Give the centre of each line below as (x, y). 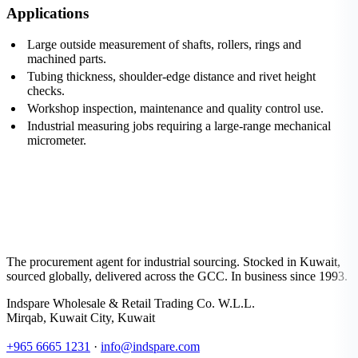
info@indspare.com (150, 347)
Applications (48, 13)
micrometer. (57, 140)
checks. (46, 90)
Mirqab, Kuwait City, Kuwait (81, 318)
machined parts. (67, 58)
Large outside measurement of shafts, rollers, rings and (164, 44)
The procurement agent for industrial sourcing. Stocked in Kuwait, (173, 262)
